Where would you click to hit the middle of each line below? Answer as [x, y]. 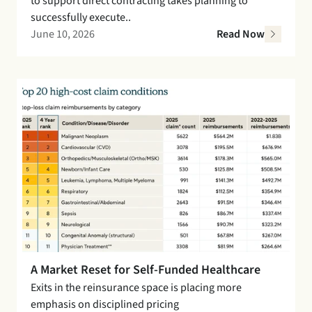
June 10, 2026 [63, 34]
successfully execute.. [81, 17]
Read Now [241, 34]
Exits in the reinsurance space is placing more [136, 287]
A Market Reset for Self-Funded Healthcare [146, 270]
